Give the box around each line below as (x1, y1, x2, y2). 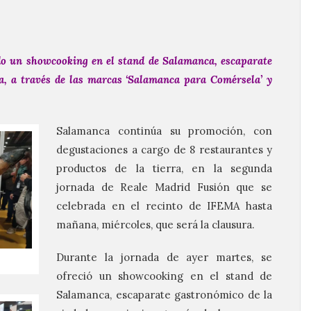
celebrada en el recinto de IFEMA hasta (56, 199, 272, 212)
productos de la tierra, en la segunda (56, 162, 272, 175)
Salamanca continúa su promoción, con (56, 124, 272, 137)
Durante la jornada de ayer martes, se (56, 251, 272, 264)
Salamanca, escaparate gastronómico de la (56, 288, 272, 301)
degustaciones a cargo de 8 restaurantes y (56, 143, 272, 156)
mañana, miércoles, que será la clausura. (56, 218, 255, 231)
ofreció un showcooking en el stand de (56, 269, 272, 283)
